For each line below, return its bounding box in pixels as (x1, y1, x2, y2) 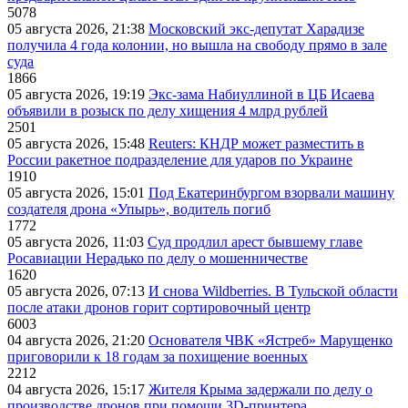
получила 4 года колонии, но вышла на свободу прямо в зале (7, 37, 387, 54)
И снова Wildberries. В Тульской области (148, 283, 398, 300)
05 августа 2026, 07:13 (7, 283, 148, 300)
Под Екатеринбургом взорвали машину (148, 185, 394, 201)
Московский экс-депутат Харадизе (148, 21, 364, 37)
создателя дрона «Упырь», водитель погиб (7, 201, 270, 218)
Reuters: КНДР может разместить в (148, 136, 364, 152)
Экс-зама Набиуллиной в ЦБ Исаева (148, 87, 374, 103)
